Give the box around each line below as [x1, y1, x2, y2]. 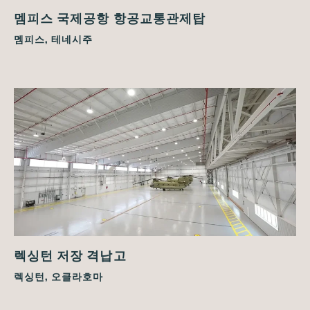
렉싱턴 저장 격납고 [14, 246, 127, 264]
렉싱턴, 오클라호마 [14, 269, 103, 283]
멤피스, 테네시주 [14, 32, 93, 46]
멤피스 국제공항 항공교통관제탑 [14, 9, 206, 26]
